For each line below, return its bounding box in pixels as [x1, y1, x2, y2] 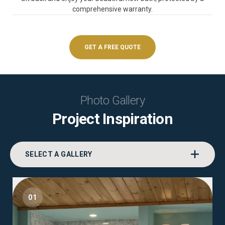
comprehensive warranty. [72, 5, 153, 13]
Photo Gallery [80, 93, 145, 107]
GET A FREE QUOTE [84, 44, 141, 51]
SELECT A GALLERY [25, 150, 92, 158]
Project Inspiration [52, 110, 173, 128]
